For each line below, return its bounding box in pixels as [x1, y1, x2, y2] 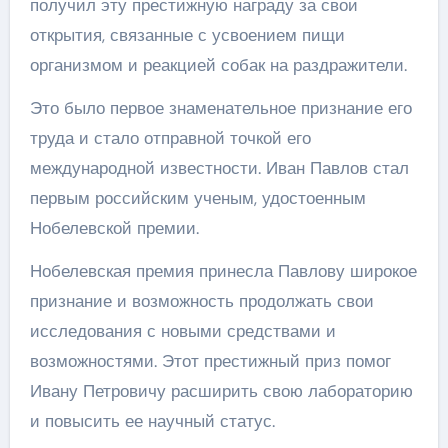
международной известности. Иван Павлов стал [29, 157, 409, 179]
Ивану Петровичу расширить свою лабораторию [29, 380, 413, 402]
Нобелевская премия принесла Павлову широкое [29, 260, 417, 282]
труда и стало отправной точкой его [29, 127, 311, 149]
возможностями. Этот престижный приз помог [29, 350, 391, 372]
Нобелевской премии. [29, 217, 199, 239]
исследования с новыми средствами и [29, 320, 336, 342]
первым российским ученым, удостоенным [29, 187, 366, 209]
